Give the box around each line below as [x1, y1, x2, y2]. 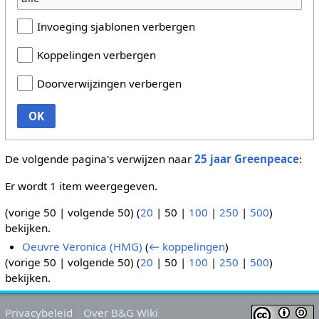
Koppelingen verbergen [36, 48, 156, 63]
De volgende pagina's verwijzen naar [4, 152, 194, 167]
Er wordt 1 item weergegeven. [4, 178, 157, 193]
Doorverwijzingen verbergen [36, 76, 182, 91]
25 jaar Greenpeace [194, 152, 299, 167]
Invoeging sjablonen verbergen [36, 19, 195, 34]
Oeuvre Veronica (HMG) [22, 239, 143, 254]
